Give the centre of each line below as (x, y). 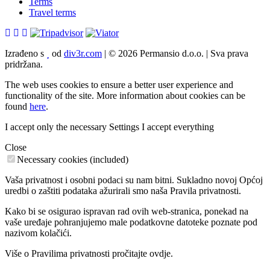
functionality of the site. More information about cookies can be (125, 95)
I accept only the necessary (56, 127)
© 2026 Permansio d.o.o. (156, 53)
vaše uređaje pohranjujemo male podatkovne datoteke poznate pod (131, 222)
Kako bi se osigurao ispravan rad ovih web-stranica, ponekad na (127, 211)
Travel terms (52, 12)
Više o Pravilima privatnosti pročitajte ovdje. (89, 253)
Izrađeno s (26, 53)
